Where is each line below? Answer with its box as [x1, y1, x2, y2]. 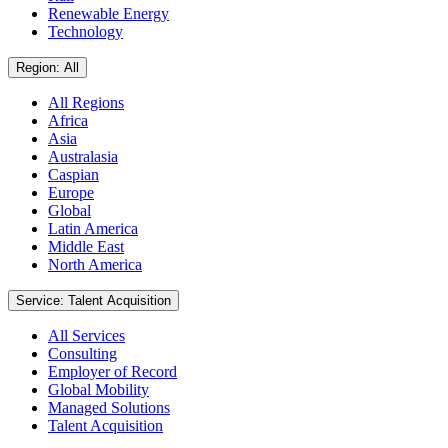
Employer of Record [48, 362, 177, 380]
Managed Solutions [48, 398, 170, 416]
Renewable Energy [48, 4, 169, 22]
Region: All [64, 59, 79, 75]
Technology [48, 22, 123, 40]
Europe [48, 183, 94, 201]
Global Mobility [48, 380, 149, 398]
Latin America [48, 219, 138, 237]
